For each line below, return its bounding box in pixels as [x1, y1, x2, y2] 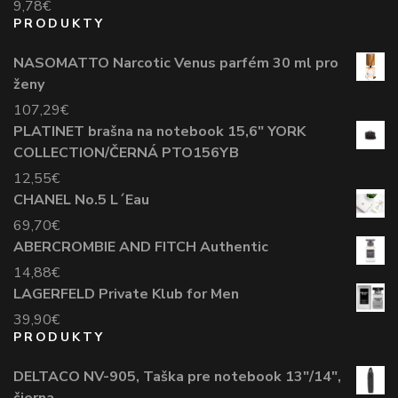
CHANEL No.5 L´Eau [13, 189, 149, 210]
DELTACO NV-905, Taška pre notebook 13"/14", [13, 366, 341, 386]
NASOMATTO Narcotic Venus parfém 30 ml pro [13, 52, 338, 73]
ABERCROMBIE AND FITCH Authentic [13, 236, 268, 257]
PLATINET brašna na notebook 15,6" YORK [13, 121, 306, 141]
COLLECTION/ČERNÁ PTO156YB [13, 142, 239, 163]
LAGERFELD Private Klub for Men [13, 283, 239, 304]
